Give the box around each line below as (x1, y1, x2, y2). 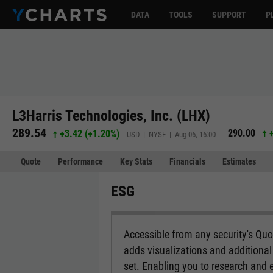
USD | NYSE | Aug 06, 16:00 (127, 129, 216, 139)
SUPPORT (212, 10, 246, 19)
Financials (169, 157, 205, 166)
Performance (58, 157, 103, 166)
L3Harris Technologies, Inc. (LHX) (12, 107, 210, 124)
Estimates (222, 157, 256, 166)
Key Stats (120, 157, 152, 166)
